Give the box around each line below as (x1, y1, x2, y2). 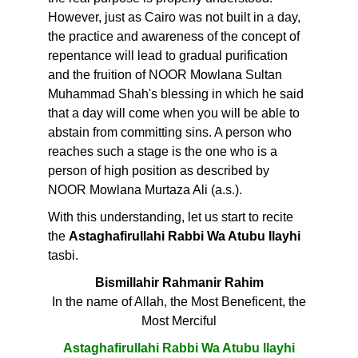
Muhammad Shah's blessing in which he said (48, 87, 304, 101)
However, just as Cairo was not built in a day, (48, 10, 300, 25)
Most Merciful (141, 314, 217, 328)
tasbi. (48, 249, 78, 263)
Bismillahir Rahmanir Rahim (94, 276, 264, 290)
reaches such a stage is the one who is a (48, 145, 277, 159)
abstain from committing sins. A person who (48, 125, 292, 140)
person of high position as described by (48, 164, 269, 178)
